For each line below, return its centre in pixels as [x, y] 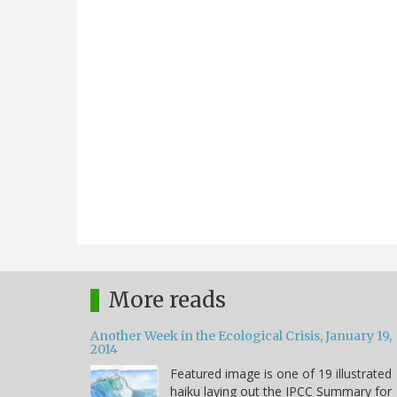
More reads [167, 300]
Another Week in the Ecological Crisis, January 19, [241, 335]
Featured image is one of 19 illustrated [281, 373]
